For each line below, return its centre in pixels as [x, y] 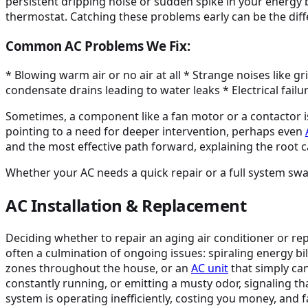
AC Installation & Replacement [126, 205]
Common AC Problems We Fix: [98, 46]
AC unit [210, 268]
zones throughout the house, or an [98, 268]
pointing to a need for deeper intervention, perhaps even [155, 131]
